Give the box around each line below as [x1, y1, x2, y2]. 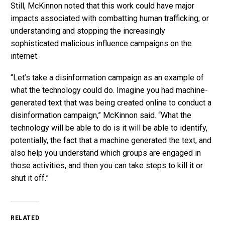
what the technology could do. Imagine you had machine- [11, 85, 208, 95]
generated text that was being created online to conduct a [11, 97, 211, 107]
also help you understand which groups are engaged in [11, 148, 201, 158]
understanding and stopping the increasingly [11, 26, 165, 36]
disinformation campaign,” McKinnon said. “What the [11, 110, 191, 120]
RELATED [11, 214, 40, 222]
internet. [11, 51, 39, 61]
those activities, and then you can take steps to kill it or [11, 160, 203, 170]
